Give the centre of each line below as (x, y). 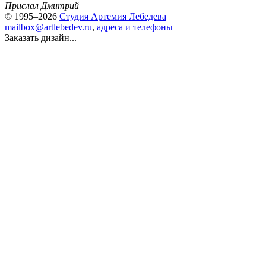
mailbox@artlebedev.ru (48, 27)
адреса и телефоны (135, 27)
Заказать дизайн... (41, 38)
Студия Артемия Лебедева (113, 16)
